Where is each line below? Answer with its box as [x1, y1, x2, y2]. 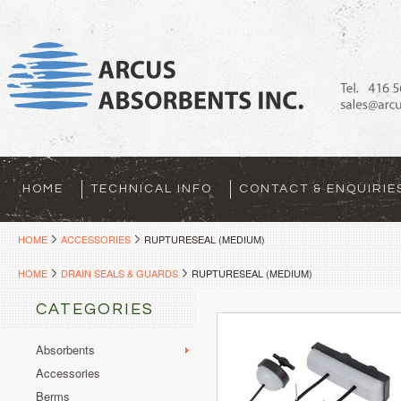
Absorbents [36, 341, 95, 358]
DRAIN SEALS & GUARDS [61, 266, 178, 280]
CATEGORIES [36, 301, 154, 318]
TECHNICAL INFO [90, 183, 212, 195]
